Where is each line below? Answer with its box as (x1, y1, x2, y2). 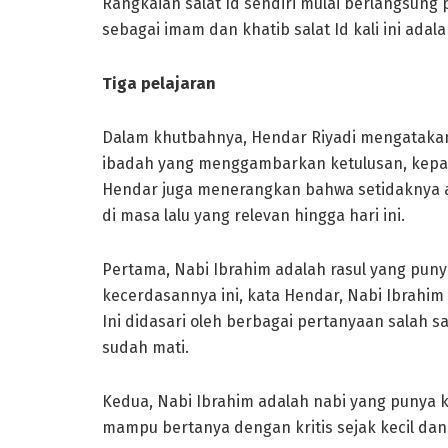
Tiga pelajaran (102, 73, 216, 93)
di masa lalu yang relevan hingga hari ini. (102, 205, 405, 225)
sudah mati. (102, 337, 189, 357)
